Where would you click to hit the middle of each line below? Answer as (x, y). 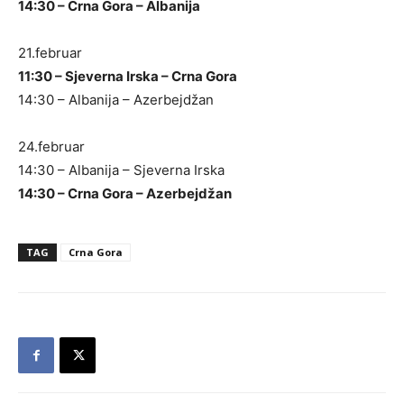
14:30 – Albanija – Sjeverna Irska (121, 170)
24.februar (51, 147)
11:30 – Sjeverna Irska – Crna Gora (128, 76)
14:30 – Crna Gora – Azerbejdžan (125, 193)
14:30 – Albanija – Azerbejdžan (116, 100)
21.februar (50, 53)
